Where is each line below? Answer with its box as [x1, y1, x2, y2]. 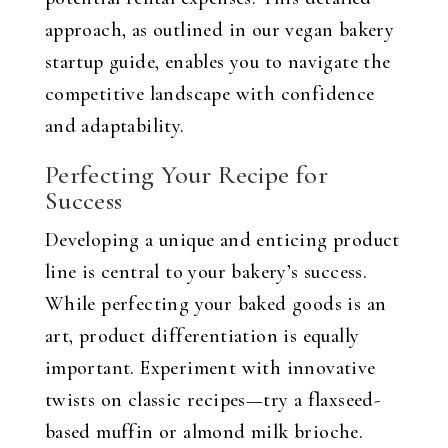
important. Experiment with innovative [44, 356, 376, 380]
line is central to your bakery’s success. [44, 260, 368, 284]
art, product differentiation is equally [44, 324, 360, 348]
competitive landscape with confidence [44, 82, 375, 106]
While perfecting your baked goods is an [44, 292, 387, 316]
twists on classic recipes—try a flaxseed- [44, 388, 381, 412]
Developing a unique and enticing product [44, 228, 400, 252]
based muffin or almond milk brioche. [44, 420, 364, 444]
